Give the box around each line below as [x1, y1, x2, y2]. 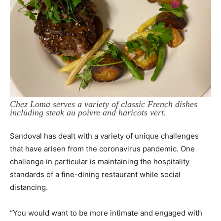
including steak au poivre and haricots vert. [10, 108, 166, 118]
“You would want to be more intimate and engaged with [10, 208, 202, 218]
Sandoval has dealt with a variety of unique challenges [10, 131, 199, 141]
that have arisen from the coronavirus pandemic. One [10, 144, 195, 154]
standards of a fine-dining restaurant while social [10, 170, 181, 180]
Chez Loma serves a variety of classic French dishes [10, 99, 197, 110]
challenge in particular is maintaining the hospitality [10, 157, 189, 167]
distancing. [10, 183, 50, 192]
